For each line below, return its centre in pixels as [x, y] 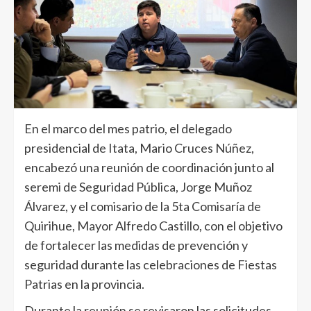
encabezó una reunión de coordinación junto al [149, 168]
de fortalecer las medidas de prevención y [136, 245]
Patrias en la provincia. [84, 284]
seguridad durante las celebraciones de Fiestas [151, 265]
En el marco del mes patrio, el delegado [128, 129]
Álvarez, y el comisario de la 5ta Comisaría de [143, 207]
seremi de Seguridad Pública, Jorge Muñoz [138, 187]
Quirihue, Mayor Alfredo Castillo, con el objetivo [153, 226]
